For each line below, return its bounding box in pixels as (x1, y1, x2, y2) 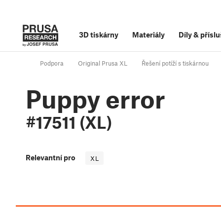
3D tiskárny (79, 30, 118, 39)
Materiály (132, 30, 165, 39)
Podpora (40, 59, 64, 68)
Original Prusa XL (78, 59, 127, 68)
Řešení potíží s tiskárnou (142, 59, 209, 68)
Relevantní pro (26, 153, 75, 162)
